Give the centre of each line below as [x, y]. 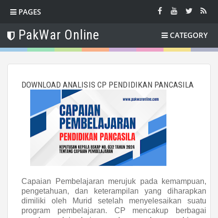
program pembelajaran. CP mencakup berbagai [114, 210]
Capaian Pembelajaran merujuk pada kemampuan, [114, 181]
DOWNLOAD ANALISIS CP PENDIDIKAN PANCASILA [108, 85]
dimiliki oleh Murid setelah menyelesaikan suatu [114, 201]
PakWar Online [59, 35]
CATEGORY [189, 35]
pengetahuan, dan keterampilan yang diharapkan [114, 191]
